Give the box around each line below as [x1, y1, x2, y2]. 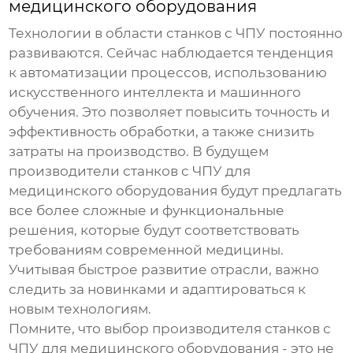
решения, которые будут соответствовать [9, 222, 300, 239]
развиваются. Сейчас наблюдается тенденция [9, 45, 334, 61]
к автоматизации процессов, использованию [9, 65, 328, 81]
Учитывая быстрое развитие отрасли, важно [9, 262, 320, 278]
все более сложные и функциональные [9, 203, 285, 219]
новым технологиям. [9, 301, 152, 318]
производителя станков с [152, 321, 332, 337]
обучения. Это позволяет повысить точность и [9, 104, 331, 121]
